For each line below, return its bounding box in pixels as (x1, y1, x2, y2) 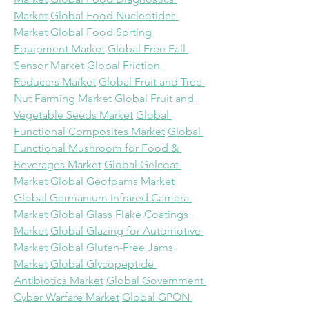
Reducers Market (14, 75, 96, 88)
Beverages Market (14, 158, 101, 171)
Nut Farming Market (14, 92, 112, 105)
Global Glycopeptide (50, 257, 154, 270)
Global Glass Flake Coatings (50, 208, 188, 221)
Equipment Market (14, 42, 105, 55)
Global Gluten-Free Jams (50, 241, 173, 254)
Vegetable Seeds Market (14, 108, 133, 121)
